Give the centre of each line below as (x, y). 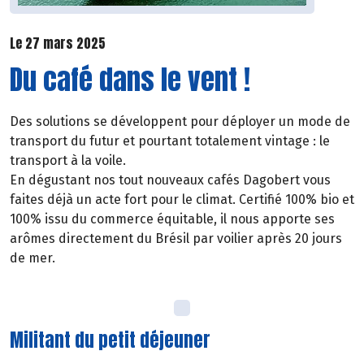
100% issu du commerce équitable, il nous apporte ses (172, 219)
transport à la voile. (68, 160)
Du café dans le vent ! (130, 79)
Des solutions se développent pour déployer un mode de (180, 121)
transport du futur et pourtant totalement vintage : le (170, 141)
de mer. (32, 258)
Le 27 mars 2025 (58, 43)
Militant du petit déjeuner (110, 340)
